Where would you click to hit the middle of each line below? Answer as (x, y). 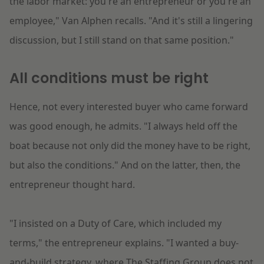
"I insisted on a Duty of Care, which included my (115, 224)
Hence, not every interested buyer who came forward (129, 107)
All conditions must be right (109, 78)
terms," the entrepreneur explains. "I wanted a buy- (124, 243)
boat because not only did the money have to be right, (130, 146)
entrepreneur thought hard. (72, 185)
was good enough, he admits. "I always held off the (123, 126)
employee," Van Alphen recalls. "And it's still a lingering (131, 21)
